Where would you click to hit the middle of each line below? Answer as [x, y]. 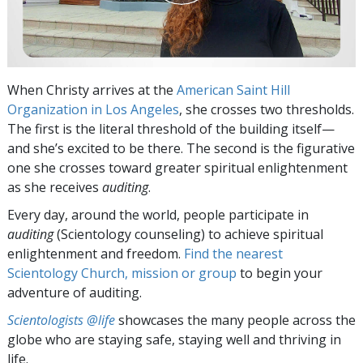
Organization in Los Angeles [93, 109]
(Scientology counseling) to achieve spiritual [188, 234]
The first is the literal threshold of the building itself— [171, 128]
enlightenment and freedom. [96, 253]
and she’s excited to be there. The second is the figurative [181, 148]
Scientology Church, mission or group [122, 273]
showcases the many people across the [235, 320]
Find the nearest [233, 253]
